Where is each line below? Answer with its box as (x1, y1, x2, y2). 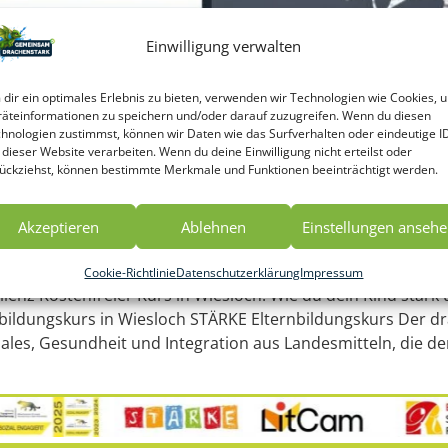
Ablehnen (180, 216, 246, 237)
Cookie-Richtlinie (84, 264, 177, 281)
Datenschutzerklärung (176, 264, 301, 281)
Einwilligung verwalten (146, 36, 302, 56)
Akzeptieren (17, 216, 99, 237)
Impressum (300, 264, 364, 281)
